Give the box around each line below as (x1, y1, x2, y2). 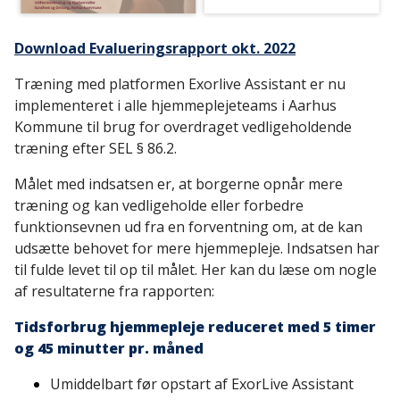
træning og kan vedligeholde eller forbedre (14, 196, 304, 216)
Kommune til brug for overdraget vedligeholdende (14, 117, 352, 137)
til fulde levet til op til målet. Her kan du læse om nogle (14, 260, 377, 280)
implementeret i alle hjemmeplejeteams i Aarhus (14, 96, 337, 116)
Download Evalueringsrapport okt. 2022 (14, 38, 296, 59)
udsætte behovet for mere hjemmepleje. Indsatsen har (14, 238, 379, 259)
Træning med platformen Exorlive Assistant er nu (14, 74, 346, 95)
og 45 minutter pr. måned (14, 338, 204, 359)
